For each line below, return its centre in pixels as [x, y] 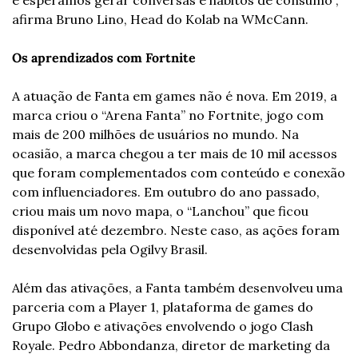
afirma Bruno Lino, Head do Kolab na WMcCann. [160, 19]
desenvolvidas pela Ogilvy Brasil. [110, 249]
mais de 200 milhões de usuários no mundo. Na [155, 134]
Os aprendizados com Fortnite [104, 57]
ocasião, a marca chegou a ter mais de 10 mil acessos [175, 153]
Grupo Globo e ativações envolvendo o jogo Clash [163, 326]
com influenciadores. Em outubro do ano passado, [166, 191]
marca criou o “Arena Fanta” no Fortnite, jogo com [168, 115]
